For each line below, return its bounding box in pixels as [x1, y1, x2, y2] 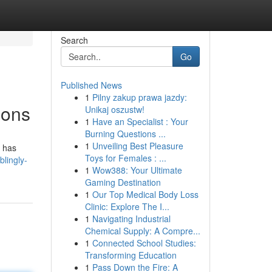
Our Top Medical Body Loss [92, 188, 199, 200]
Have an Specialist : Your [92, 115, 188, 127]
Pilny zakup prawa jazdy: [92, 91, 187, 103]
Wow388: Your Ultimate [92, 164, 182, 176]
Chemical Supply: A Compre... [84, 225, 200, 237]
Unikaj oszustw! [84, 103, 144, 115]
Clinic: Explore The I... [84, 200, 169, 212]
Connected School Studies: [92, 237, 196, 249]
